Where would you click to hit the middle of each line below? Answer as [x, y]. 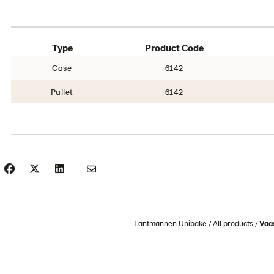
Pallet [62, 91]
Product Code [174, 47]
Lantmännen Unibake [170, 223]
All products [233, 223]
